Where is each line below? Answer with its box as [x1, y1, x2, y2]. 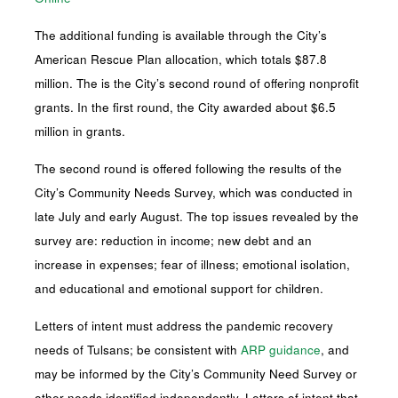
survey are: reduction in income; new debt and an [35, 232, 313, 249]
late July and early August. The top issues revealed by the [35, 208, 360, 225]
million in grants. [35, 123, 126, 139]
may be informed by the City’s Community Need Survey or [35, 365, 358, 382]
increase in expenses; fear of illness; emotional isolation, [35, 256, 351, 273]
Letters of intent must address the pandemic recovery [35, 317, 334, 334]
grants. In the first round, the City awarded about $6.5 [35, 99, 337, 115]
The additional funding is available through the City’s [35, 27, 328, 44]
